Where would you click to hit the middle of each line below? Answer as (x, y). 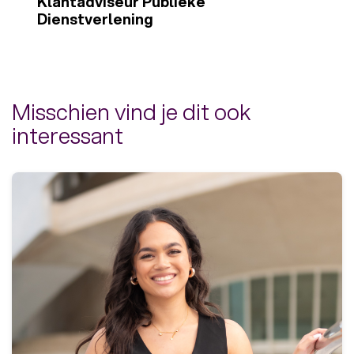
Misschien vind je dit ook (131, 112)
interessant (68, 136)
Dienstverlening (95, 19)
